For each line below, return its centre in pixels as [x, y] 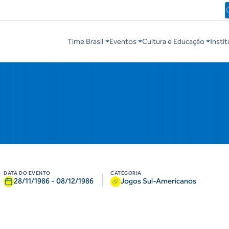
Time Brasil [86, 42]
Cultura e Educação [173, 42]
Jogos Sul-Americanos [159, 181]
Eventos [123, 42]
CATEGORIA [126, 174]
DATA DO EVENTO [27, 174]
